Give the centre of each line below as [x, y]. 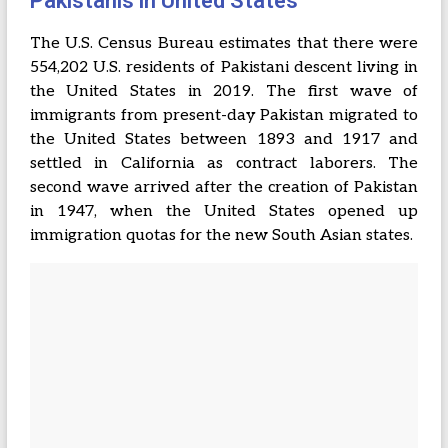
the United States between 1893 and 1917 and [224, 139]
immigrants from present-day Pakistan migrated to [224, 115]
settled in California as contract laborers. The [224, 163]
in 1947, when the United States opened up [224, 211]
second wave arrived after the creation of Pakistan [224, 187]
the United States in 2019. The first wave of [224, 91]
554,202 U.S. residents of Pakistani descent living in [224, 67]
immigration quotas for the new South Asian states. [221, 235]
